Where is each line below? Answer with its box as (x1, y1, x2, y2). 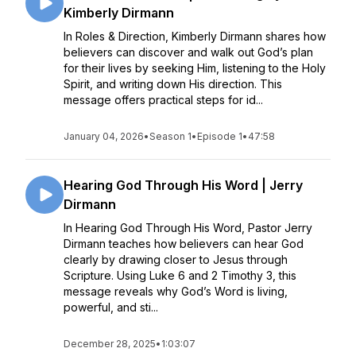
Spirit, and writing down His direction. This (64, 77, 282, 91)
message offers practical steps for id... (64, 93, 263, 106)
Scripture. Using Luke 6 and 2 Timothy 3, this (64, 269, 296, 282)
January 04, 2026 (64, 130, 144, 142)
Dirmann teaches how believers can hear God (64, 237, 304, 250)
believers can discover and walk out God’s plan (64, 45, 313, 59)
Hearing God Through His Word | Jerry (64, 177, 303, 193)
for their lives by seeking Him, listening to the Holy (64, 61, 326, 75)
